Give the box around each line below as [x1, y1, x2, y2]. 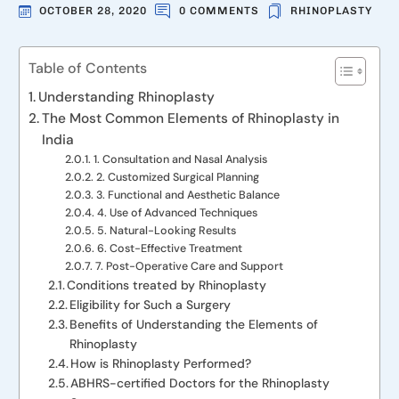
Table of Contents [28, 59, 147, 78]
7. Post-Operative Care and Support [94, 259, 283, 274]
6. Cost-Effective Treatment [96, 241, 242, 256]
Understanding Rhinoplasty [37, 88, 215, 107]
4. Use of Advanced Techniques [96, 206, 257, 221]
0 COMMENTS [178, 4, 259, 18]
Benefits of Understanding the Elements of [69, 316, 319, 333]
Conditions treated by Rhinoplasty [67, 277, 267, 294]
